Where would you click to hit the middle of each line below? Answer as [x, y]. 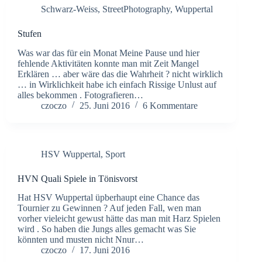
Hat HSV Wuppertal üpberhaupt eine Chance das [108, 198]
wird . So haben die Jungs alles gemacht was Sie [107, 229]
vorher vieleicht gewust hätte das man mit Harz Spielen [119, 219]
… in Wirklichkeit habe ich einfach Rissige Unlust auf [117, 84]
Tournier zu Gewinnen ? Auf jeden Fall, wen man [109, 208]
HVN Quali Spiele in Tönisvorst [77, 178]
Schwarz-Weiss [69, 9]
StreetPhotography [136, 9]
